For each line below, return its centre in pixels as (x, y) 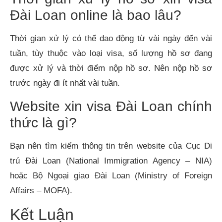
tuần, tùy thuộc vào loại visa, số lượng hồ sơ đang (111, 54)
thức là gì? (43, 122)
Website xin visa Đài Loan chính (111, 106)
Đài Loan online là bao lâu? (96, 15)
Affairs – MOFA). (41, 190)
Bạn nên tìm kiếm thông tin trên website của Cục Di (111, 146)
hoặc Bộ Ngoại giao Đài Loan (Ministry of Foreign (111, 175)
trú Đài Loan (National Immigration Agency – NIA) (111, 161)
